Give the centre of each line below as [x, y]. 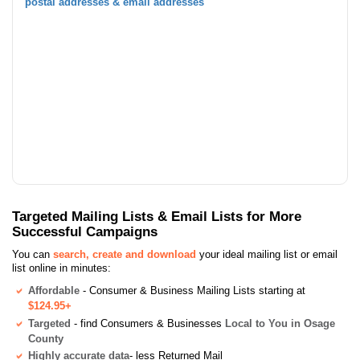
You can [33, 254]
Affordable [54, 290]
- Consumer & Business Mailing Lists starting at [192, 290]
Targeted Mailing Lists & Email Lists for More [157, 216]
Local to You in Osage [280, 323]
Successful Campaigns [85, 231]
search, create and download [125, 254]
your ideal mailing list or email [267, 254]
